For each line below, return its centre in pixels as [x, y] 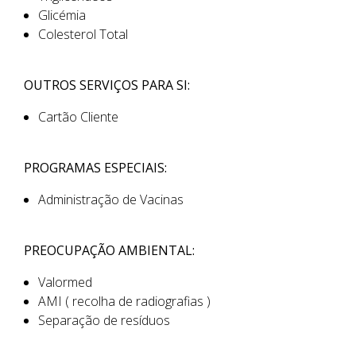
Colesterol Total [83, 34]
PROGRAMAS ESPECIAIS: [95, 168]
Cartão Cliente [78, 117]
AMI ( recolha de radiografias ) [124, 301]
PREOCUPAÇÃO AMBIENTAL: [109, 250]
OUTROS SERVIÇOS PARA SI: [107, 85]
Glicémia [62, 15]
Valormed [65, 282]
